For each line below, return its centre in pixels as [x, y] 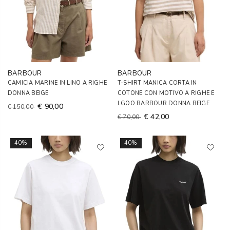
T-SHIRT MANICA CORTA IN [157, 83]
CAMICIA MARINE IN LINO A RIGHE [57, 83]
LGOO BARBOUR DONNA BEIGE [164, 103]
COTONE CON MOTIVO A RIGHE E [166, 93]
